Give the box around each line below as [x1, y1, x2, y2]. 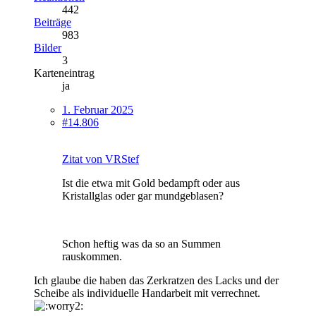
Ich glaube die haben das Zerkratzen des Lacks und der [34, 274, 279, 286]
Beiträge [34, 16, 71, 28]
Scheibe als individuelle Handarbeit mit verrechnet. [34, 286, 260, 299]
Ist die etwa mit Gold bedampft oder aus [62, 176, 240, 189]
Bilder [34, 41, 61, 54]
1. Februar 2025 [62, 103, 133, 116]
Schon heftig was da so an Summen [62, 237, 221, 250]
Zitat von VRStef [62, 152, 139, 165]
